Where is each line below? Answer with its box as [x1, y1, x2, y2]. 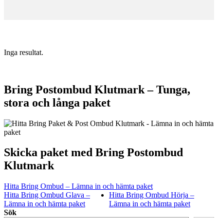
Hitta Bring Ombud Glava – [4, 191, 90, 200]
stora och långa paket [4, 96, 110, 109]
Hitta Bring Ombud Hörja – [109, 191, 194, 200]
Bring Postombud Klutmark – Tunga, [4, 83, 190, 96]
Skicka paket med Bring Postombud [4, 146, 183, 159]
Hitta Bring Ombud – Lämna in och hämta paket [4, 182, 153, 191]
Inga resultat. [4, 48, 43, 56]
